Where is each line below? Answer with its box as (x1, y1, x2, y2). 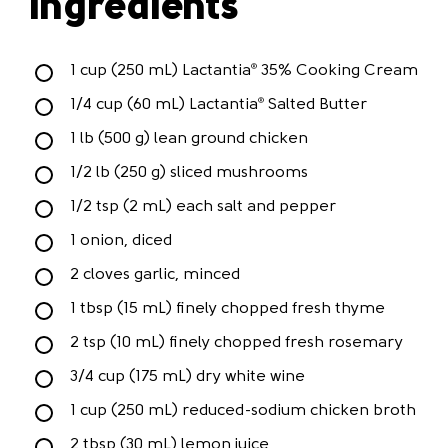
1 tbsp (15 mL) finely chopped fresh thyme (70, 301, 385, 317)
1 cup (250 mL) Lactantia (70, 63, 251, 79)
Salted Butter (264, 97, 367, 113)
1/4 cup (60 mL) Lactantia (70, 97, 258, 113)
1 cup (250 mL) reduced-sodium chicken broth (70, 403, 416, 419)
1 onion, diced (70, 233, 172, 249)
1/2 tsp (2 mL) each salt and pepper (70, 199, 336, 215)
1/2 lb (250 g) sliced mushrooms (70, 165, 308, 181)
